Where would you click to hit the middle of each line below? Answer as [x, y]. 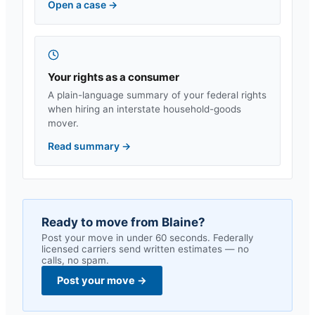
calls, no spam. [75, 260]
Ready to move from [102, 222]
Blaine [180, 222]
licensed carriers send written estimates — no [145, 249]
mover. [63, 123]
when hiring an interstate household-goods [144, 109]
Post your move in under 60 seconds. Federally [148, 238]
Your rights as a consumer [114, 77]
